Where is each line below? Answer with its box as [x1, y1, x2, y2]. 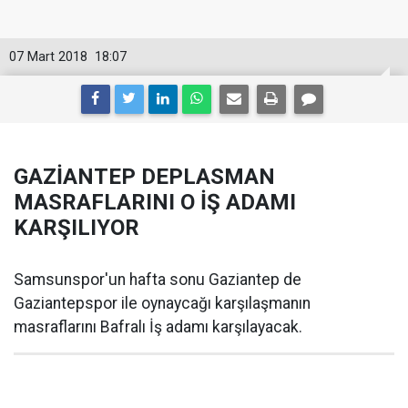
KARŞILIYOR [14, 215, 139, 240]
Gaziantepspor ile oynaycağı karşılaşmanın [14, 294, 311, 312]
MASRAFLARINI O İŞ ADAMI [14, 189, 296, 215]
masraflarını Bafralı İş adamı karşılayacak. [14, 318, 306, 336]
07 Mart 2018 [9, 49, 87, 65]
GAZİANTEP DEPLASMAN [14, 164, 275, 189]
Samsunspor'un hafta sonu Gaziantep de [14, 270, 301, 289]
